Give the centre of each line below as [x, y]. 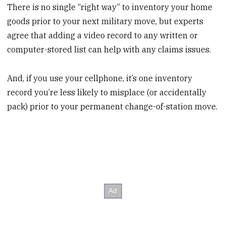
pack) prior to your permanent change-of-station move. [112, 107]
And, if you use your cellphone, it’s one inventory [100, 78]
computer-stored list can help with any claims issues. [109, 50]
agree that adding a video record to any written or [103, 36]
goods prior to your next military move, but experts [105, 21]
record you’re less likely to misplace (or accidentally [107, 93]
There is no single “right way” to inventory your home [110, 7]
